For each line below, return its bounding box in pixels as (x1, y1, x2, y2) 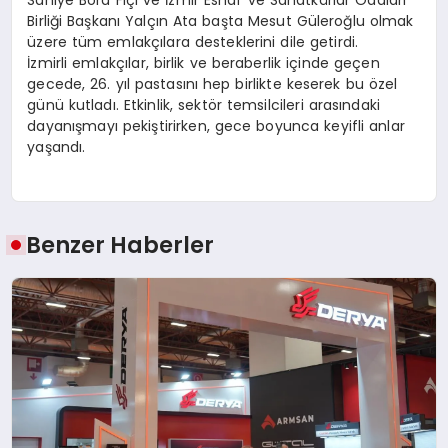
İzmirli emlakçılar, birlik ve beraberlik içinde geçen (27, 52, 380, 73)
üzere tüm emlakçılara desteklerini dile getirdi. (27, 31, 359, 52)
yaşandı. (27, 136, 86, 157)
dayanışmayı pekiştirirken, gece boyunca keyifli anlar (27, 115, 405, 136)
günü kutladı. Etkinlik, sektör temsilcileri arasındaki (27, 94, 381, 115)
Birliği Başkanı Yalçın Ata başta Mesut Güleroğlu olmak (27, 10, 414, 31)
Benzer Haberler (26, 229, 215, 262)
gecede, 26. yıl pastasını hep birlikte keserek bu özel (27, 73, 398, 94)
